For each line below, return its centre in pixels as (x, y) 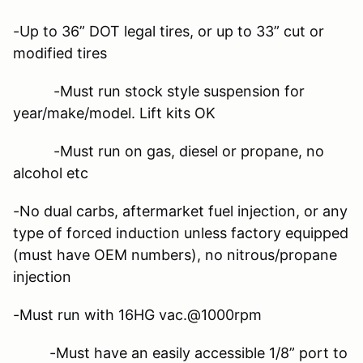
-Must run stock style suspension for (159, 91)
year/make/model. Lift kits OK (114, 113)
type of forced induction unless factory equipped (181, 233)
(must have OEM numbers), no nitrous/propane (175, 254)
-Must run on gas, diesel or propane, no (169, 151)
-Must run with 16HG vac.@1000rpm (137, 314)
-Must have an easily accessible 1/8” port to (180, 352)
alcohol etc (51, 173)
